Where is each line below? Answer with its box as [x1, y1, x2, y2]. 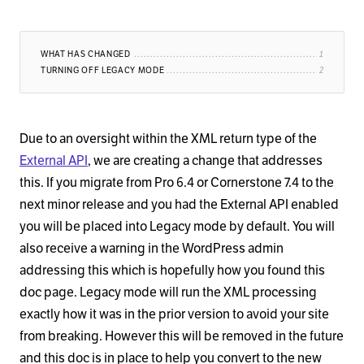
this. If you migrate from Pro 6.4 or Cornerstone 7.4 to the [19, 174, 334, 192]
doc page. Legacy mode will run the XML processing [19, 284, 317, 301]
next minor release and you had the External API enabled [19, 196, 339, 214]
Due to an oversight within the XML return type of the [19, 130, 317, 148]
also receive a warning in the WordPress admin [19, 240, 284, 258]
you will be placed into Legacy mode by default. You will [19, 218, 335, 236]
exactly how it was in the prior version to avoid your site [19, 305, 329, 323]
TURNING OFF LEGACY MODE [41, 64, 165, 76]
